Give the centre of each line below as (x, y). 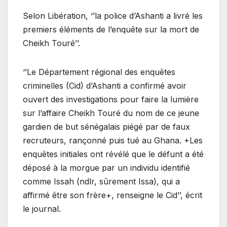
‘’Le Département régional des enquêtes (99, 72)
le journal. (42, 209)
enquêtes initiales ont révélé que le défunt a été (113, 154)
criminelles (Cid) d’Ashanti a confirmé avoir (105, 86)
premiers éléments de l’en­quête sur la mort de (111, 30)
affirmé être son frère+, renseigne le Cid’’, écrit (112, 195)
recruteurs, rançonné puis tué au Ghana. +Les (113, 141)
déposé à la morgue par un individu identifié (106, 168)
